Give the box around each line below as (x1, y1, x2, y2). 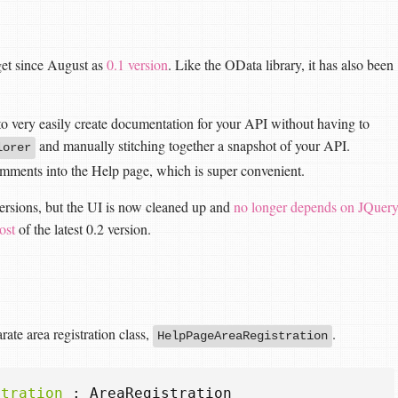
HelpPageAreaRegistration (157, 329, 328, 344)
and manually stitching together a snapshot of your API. (36, 136, 350, 155)
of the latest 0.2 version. (15, 219, 151, 239)
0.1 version (107, 55, 168, 75)
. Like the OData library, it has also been (168, 55, 394, 75)
